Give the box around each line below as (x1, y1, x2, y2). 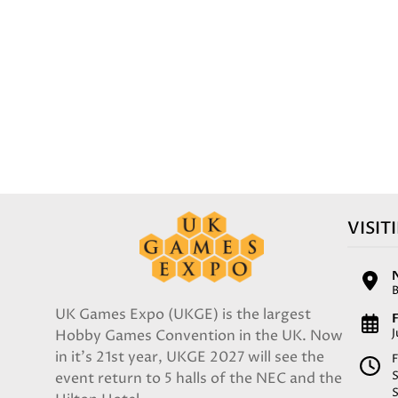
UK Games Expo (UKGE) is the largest (55, 305, 311, 324)
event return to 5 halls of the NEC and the (55, 369, 342, 388)
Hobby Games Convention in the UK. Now (55, 326, 343, 346)
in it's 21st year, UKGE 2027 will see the (55, 347, 324, 367)
